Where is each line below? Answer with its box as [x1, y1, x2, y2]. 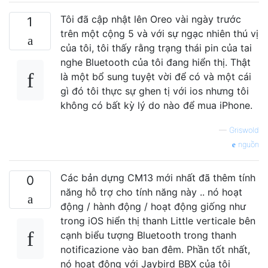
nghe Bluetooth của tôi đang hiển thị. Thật [60, 56, 251, 68]
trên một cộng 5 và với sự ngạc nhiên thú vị [60, 27, 258, 39]
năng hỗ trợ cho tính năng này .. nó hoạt [60, 185, 242, 198]
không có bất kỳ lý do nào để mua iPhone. [60, 99, 252, 111]
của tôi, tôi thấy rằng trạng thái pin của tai [60, 41, 252, 54]
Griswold [229, 125, 259, 135]
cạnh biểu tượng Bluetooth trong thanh [60, 229, 236, 241]
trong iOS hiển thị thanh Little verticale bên [60, 214, 255, 227]
